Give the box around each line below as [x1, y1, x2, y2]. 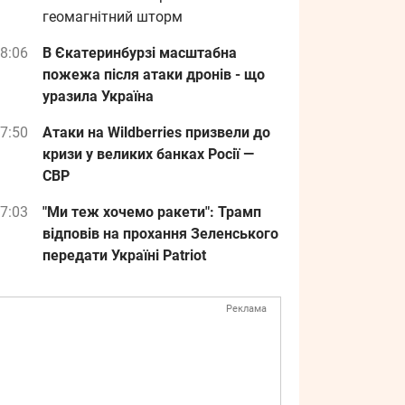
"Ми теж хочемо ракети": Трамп [42, 203, 261, 221]
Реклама [226, 303, 267, 315]
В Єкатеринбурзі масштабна [42, 44, 237, 61]
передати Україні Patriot [42, 247, 206, 264]
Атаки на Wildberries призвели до [42, 124, 270, 141]
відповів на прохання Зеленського [42, 225, 278, 242]
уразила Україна [42, 88, 154, 105]
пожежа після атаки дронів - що [42, 66, 265, 83]
